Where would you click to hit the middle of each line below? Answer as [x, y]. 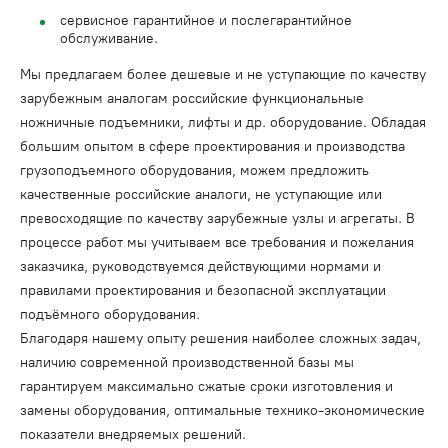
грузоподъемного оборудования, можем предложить [194, 170]
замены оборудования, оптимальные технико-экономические [222, 410]
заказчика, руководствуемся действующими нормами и [200, 266]
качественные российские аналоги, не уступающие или [201, 194]
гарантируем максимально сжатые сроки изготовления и [206, 386]
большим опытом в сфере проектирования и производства [212, 146]
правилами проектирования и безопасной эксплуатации [203, 290]
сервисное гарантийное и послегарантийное [206, 20]
